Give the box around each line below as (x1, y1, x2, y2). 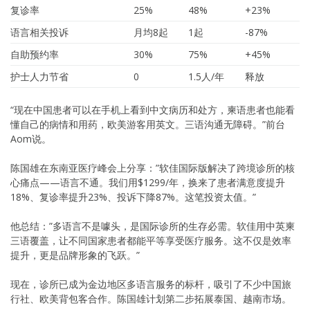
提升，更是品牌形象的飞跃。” (10, 248, 140, 262)
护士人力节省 (10, 69, 69, 83)
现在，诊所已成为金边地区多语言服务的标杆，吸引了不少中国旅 (10, 277, 291, 291)
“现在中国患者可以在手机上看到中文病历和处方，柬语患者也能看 (10, 102, 295, 116)
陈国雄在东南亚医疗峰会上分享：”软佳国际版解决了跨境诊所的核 (10, 161, 295, 174)
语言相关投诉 (10, 25, 69, 39)
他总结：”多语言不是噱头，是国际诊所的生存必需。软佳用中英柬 (10, 219, 295, 232)
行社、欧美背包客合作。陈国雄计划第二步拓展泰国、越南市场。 (10, 291, 291, 305)
